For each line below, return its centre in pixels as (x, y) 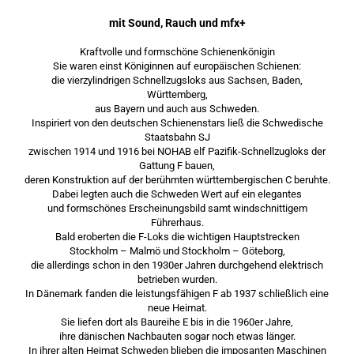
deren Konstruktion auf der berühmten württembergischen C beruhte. (177, 180)
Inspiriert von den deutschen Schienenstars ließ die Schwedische (177, 123)
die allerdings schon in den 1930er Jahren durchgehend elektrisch (177, 265)
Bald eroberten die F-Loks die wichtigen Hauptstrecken (177, 237)
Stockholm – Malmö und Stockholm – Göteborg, (177, 251)
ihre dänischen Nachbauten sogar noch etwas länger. (177, 336)
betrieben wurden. (177, 279)
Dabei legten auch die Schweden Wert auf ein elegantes (177, 194)
